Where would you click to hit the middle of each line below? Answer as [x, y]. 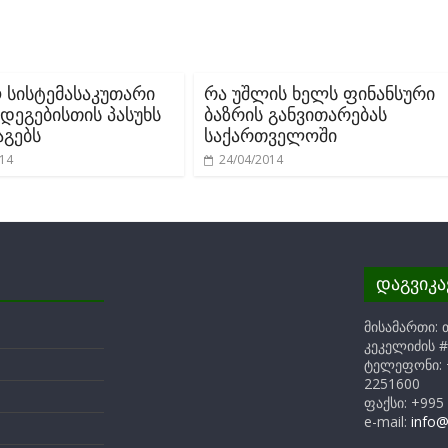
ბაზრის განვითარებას [295, 114]
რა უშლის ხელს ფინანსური [319, 93]
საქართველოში [270, 135]
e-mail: [387, 421]
